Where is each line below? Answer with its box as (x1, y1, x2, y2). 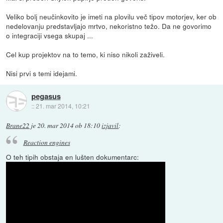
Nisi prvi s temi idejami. (6, 68, 78, 79)
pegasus (31, 90, 61, 102)
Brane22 (6, 121, 30, 130)
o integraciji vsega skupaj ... (6, 30, 94, 41)
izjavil (102, 121, 119, 130)
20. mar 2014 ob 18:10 (37, 121, 101, 130)
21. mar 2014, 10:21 (35, 101, 90, 110)
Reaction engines (23, 137, 70, 147)
